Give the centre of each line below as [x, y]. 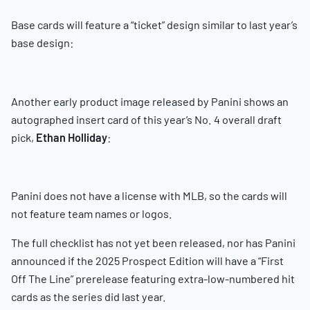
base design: [43, 43]
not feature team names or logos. [92, 214]
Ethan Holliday [72, 137]
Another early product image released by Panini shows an [150, 101]
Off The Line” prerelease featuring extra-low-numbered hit [153, 279]
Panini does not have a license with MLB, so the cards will [149, 196]
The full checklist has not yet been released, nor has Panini [153, 243]
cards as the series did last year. [89, 297]
